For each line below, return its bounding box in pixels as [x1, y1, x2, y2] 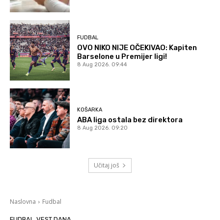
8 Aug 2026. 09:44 [77, 61, 128, 68]
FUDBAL [77, 34, 99, 41]
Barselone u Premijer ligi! [77, 52, 167, 61]
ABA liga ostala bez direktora [77, 115, 183, 125]
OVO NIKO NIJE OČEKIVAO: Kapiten [77, 43, 197, 52]
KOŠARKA [77, 107, 103, 113]
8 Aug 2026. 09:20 [77, 125, 128, 132]
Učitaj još [94, 161, 119, 170]
